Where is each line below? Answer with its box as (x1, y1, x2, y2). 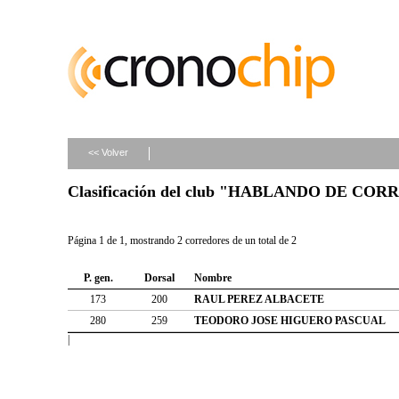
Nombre (194, 271, 232, 284)
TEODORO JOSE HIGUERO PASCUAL (194, 313, 386, 327)
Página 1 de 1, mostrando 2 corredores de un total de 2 (68, 233, 297, 247)
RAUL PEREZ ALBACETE (194, 292, 324, 305)
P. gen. (83, 271, 113, 284)
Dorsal (144, 271, 175, 284)
